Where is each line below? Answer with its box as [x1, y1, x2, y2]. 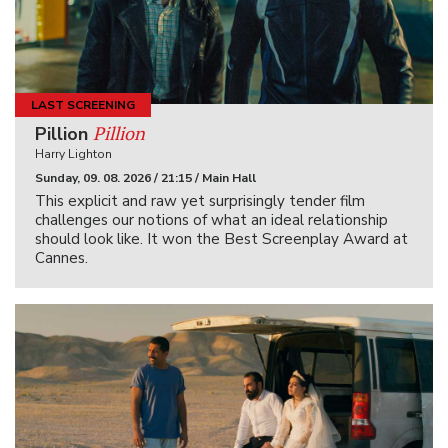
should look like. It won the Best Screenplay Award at [35, 229, 408, 250]
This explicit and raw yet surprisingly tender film [35, 191, 365, 212]
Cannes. [35, 248, 88, 269]
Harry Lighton [35, 146, 112, 163]
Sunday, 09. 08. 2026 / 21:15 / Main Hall [35, 170, 256, 187]
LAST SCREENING [31, 96, 135, 113]
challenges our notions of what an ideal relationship [35, 210, 388, 231]
